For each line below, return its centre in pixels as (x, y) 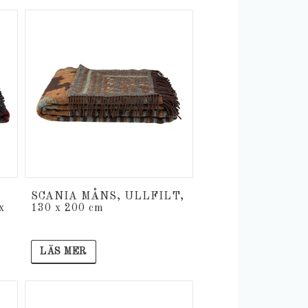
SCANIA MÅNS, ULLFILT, (108, 197)
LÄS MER (64, 252)
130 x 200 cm (67, 209)
